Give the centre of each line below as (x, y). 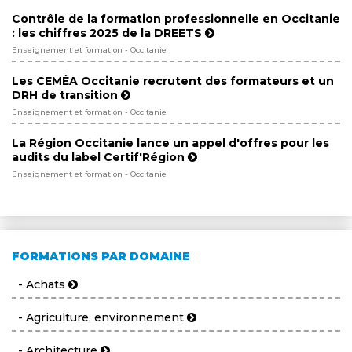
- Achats (40, 285)
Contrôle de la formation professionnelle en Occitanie (176, 19)
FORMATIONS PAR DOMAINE (101, 257)
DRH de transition (66, 95)
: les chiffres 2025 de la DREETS (108, 33)
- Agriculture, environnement (99, 318)
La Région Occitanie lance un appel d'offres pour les (170, 143)
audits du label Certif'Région (100, 158)
